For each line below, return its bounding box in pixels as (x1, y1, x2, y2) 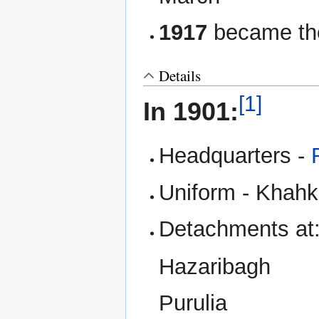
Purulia (159, 291, 228, 316)
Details (159, 66, 201, 86)
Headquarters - (159, 143, 312, 169)
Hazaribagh (159, 253, 271, 279)
